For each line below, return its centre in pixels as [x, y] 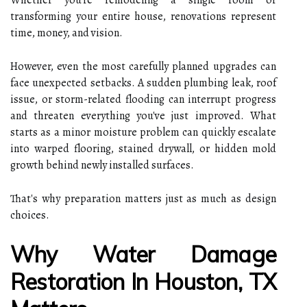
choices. [30, 215]
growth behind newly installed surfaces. [102, 165]
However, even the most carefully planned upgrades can [143, 66]
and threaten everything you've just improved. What [143, 115]
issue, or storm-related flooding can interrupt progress [143, 99]
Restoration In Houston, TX [143, 281]
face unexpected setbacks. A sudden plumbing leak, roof [143, 83]
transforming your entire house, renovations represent [143, 16]
